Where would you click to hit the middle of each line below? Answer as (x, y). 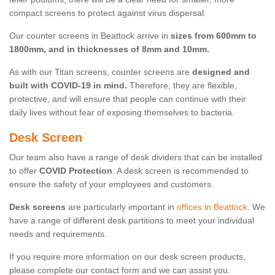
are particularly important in (121, 207)
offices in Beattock (212, 207)
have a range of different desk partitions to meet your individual (132, 221)
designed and (221, 72)
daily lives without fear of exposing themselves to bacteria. (122, 113)
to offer (24, 171)
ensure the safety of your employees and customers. (111, 184)
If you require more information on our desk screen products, (127, 257)
